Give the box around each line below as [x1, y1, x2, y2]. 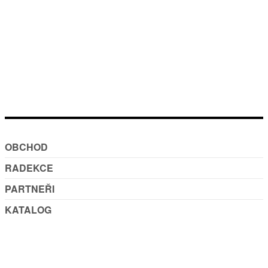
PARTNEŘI [5, 181, 54, 196]
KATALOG [5, 202, 51, 217]
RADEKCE [5, 160, 53, 175]
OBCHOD [5, 139, 48, 154]
